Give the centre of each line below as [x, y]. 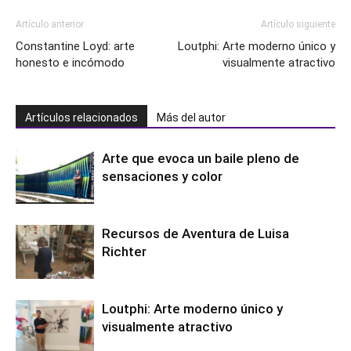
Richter [124, 252]
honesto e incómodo [70, 63]
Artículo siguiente [298, 25]
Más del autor [191, 118]
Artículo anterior [50, 25]
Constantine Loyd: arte [75, 47]
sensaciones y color [162, 177]
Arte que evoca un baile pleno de [201, 159]
